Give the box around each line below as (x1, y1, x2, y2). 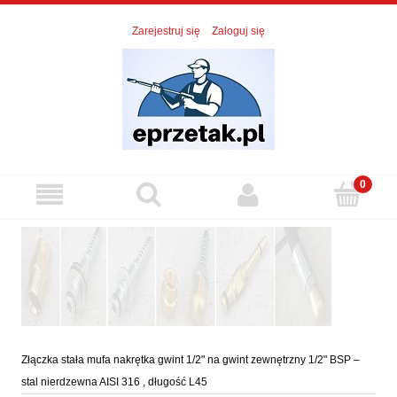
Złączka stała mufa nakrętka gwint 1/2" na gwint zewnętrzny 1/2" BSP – (21, 354, 360, 367)
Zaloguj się (212, 25, 265, 38)
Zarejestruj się (132, 25, 200, 38)
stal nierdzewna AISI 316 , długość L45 (21, 376, 207, 389)
